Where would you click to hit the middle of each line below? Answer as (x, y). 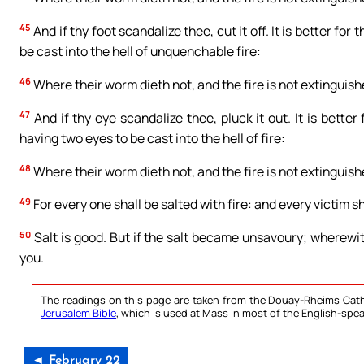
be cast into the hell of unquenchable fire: (140, 51)
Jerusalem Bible (78, 313)
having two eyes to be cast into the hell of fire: (152, 138)
